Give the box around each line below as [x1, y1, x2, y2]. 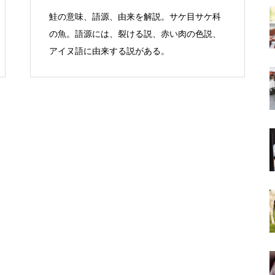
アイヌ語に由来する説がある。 [49, 46, 169, 56]
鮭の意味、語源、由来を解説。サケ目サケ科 [49, 12, 221, 21]
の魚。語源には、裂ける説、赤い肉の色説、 [49, 29, 221, 39]
